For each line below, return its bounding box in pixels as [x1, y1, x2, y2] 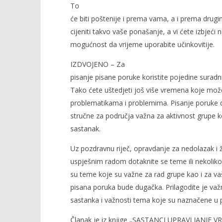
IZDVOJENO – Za [70, 59, 125, 69]
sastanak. [70, 124, 101, 133]
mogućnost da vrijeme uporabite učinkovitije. [70, 40, 215, 49]
